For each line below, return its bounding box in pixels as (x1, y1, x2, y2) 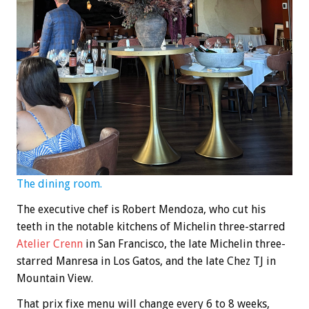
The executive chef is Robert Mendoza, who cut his (17, 203, 266, 217)
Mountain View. (17, 272, 93, 286)
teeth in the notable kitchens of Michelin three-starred (17, 220, 286, 234)
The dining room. (17, 177, 102, 191)
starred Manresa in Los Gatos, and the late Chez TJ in (17, 255, 276, 268)
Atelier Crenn (17, 237, 86, 251)
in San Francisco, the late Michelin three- (86, 237, 286, 251)
